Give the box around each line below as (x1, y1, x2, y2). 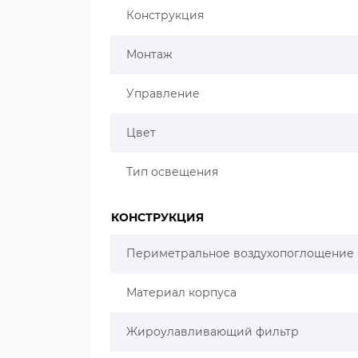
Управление (126, 86, 200, 101)
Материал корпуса (126, 285, 237, 300)
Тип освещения (126, 165, 218, 179)
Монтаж (126, 47, 173, 62)
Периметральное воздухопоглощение (126, 246, 354, 261)
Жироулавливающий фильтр (126, 324, 299, 339)
